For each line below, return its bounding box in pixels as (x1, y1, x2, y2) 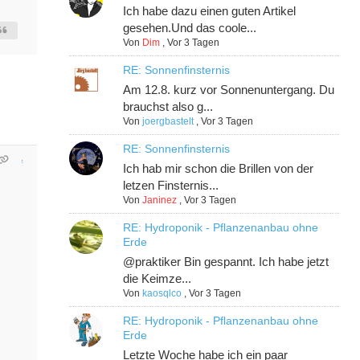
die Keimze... (123, 272, 192, 286)
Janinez (142, 194, 178, 207)
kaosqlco (142, 288, 182, 300)
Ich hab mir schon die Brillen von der (123, 162, 314, 176)
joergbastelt (142, 116, 194, 128)
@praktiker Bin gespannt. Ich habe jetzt (123, 255, 329, 269)
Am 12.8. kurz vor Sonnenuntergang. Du (123, 83, 335, 97)
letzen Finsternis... (123, 178, 219, 193)
